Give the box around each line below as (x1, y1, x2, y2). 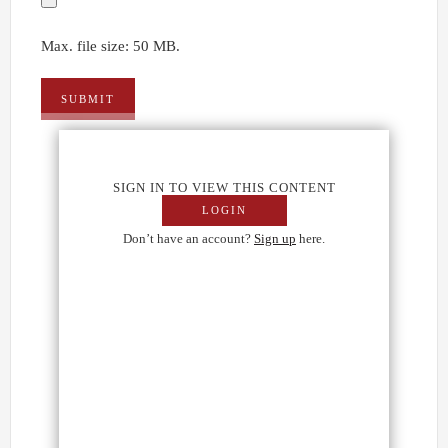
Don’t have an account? (123, 230, 254, 246)
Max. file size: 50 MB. (41, 38, 180, 54)
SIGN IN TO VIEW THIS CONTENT (112, 179, 336, 195)
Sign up (254, 230, 296, 246)
